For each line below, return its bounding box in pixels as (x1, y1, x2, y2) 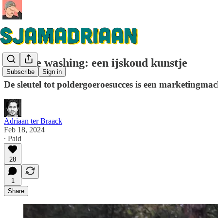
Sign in (42, 68, 62, 76)
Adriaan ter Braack (4, 116, 62, 125)
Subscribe (6, 68, 35, 76)
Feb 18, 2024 (4, 125, 45, 134)
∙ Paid (4, 134, 21, 143)
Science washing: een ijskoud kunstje (4, 56, 187, 69)
